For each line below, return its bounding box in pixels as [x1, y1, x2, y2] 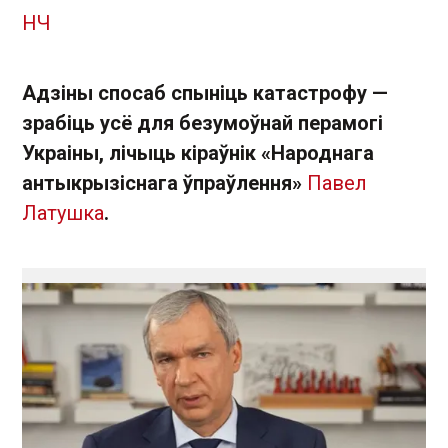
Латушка [22, 201, 104, 225]
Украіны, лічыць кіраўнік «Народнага [22, 141, 374, 165]
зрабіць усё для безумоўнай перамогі [22, 111, 383, 135]
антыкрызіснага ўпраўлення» [22, 171, 307, 195]
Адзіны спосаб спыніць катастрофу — [22, 81, 388, 105]
